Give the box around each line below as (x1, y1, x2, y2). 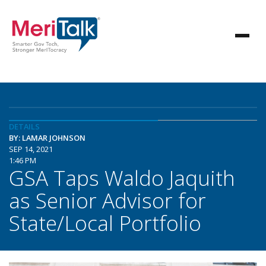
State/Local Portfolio (9, 208, 201, 237)
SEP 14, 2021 (9, 144, 53, 154)
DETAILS (9, 121, 40, 132)
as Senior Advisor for (9, 186, 206, 214)
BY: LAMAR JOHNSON (9, 132, 85, 143)
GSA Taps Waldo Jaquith (9, 163, 235, 192)
